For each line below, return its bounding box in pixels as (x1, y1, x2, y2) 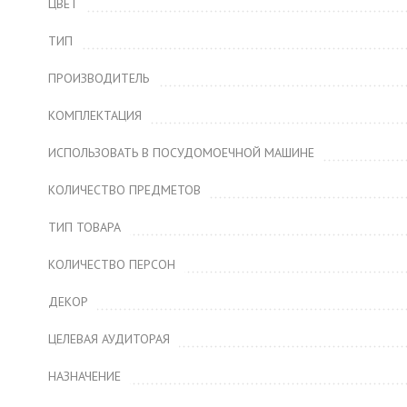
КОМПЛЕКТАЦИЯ (48, 107, 142, 124)
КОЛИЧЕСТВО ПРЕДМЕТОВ (48, 182, 201, 198)
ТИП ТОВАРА (48, 219, 121, 235)
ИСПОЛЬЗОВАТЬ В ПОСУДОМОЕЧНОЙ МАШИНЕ (48, 144, 314, 161)
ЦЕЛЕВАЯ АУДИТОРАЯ (48, 331, 170, 347)
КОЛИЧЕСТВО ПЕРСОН (48, 256, 175, 273)
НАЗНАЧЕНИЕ (48, 368, 121, 384)
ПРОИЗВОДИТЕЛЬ (48, 70, 149, 86)
